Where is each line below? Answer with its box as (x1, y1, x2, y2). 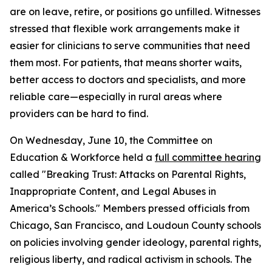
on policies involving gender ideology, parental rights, (10, 236, 261, 248)
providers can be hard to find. (10, 107, 151, 120)
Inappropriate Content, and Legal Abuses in (10, 185, 216, 197)
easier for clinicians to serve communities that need (10, 39, 250, 52)
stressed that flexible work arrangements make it (10, 22, 240, 35)
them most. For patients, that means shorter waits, (10, 56, 242, 69)
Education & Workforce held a (10, 151, 155, 163)
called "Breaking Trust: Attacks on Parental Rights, (10, 168, 246, 180)
